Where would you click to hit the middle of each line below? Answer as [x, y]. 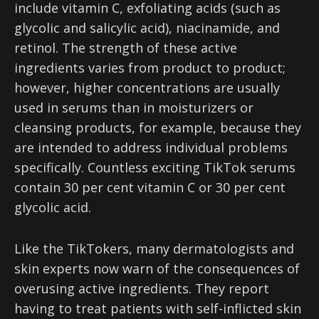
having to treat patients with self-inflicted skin [158, 308]
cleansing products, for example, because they [158, 127]
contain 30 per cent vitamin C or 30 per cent [150, 187]
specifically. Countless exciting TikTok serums [155, 167]
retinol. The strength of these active [126, 48]
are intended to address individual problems [151, 147]
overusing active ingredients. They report [142, 288]
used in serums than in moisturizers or [134, 108]
